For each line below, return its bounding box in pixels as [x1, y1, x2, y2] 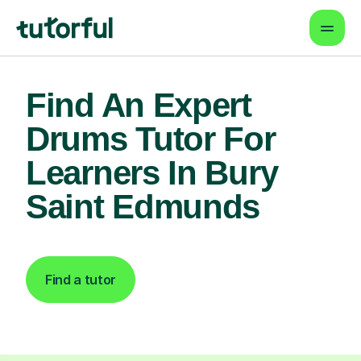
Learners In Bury [26, 154, 278, 192]
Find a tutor [45, 272, 117, 288]
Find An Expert [26, 86, 251, 124]
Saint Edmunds [26, 188, 260, 226]
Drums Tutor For [26, 120, 276, 158]
